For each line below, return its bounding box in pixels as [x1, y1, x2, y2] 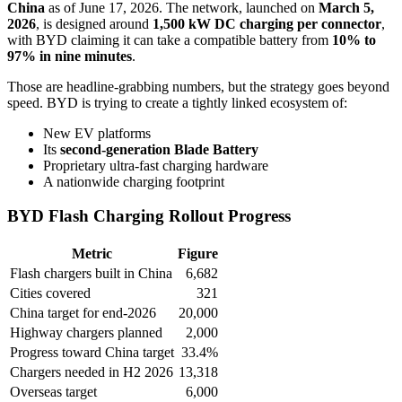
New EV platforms [43, 125, 151, 141]
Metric [72, 246, 112, 262]
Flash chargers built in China [10, 266, 172, 282]
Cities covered [10, 285, 91, 301]
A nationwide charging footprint [43, 173, 224, 189]
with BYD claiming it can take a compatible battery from [7, 31, 332, 48]
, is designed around [36, 15, 153, 31]
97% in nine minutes [7, 48, 132, 64]
